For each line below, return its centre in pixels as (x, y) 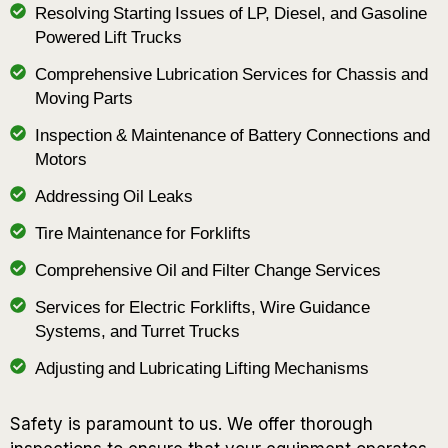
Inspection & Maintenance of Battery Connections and (232, 137)
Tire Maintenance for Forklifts (143, 235)
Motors (61, 161)
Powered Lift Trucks (108, 39)
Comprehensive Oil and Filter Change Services (208, 272)
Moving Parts (84, 100)
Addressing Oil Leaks (114, 198)
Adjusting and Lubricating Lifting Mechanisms (202, 370)
